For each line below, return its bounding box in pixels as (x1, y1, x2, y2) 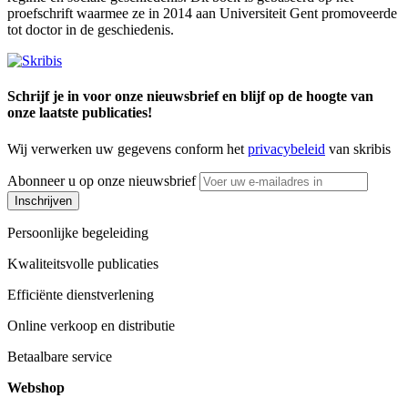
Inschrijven (15, 193, 72, 208)
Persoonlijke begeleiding (7, 224, 148, 240)
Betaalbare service (7, 348, 112, 364)
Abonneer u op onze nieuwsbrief (7, 172, 196, 189)
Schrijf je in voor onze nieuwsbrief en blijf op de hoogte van (7, 88, 373, 105)
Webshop (7, 379, 65, 395)
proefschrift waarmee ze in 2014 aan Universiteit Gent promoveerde (7, 5, 397, 22)
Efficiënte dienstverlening (7, 286, 154, 302)
